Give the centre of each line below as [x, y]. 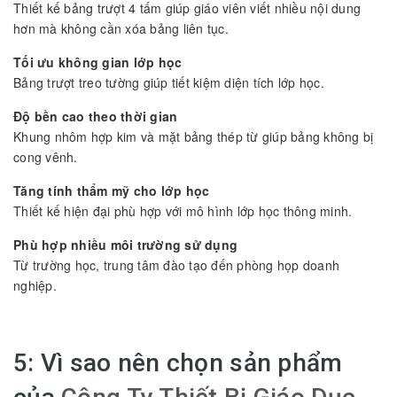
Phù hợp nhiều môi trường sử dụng [125, 244]
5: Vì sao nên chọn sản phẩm [178, 362]
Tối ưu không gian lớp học [98, 62]
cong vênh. [46, 156]
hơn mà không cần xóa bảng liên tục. [121, 28]
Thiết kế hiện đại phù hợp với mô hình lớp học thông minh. [183, 210]
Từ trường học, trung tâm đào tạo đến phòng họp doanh [176, 265]
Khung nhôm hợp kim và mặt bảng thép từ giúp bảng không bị [194, 136]
